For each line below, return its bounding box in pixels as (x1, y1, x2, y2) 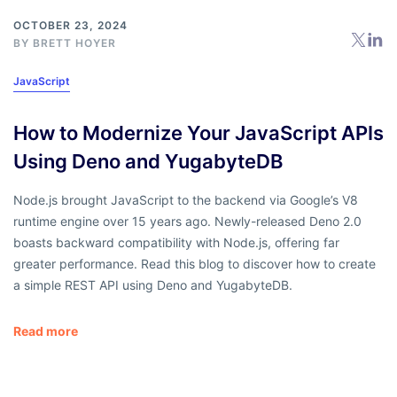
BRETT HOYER (33, 35, 116, 50)
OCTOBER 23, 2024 (13, 18, 128, 32)
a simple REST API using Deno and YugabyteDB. (13, 276, 292, 292)
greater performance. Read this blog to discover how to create (13, 255, 376, 271)
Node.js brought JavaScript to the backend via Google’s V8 (13, 191, 358, 207)
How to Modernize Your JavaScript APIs (13, 121, 384, 144)
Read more (13, 323, 78, 339)
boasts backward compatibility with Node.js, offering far (13, 234, 339, 250)
